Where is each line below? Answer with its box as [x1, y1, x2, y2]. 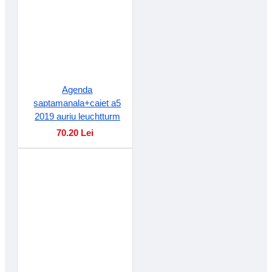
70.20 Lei [56, 127, 93, 138]
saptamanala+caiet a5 [33, 97, 121, 108]
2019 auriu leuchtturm [34, 110, 120, 121]
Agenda [62, 84, 93, 95]
